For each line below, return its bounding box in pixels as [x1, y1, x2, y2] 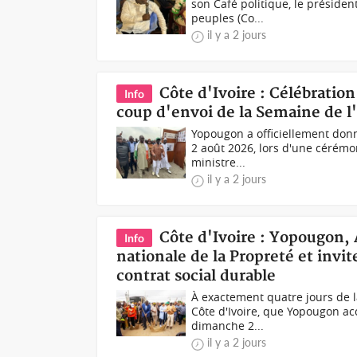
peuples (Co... [191, 10, 265, 25]
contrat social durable [116, 267, 277, 285]
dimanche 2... [191, 318, 265, 333]
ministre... [191, 155, 246, 170]
